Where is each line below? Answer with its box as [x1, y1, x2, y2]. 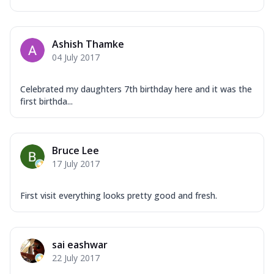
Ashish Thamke [52, 37, 124, 51]
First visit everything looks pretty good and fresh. [20, 189, 217, 201]
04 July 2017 [52, 51, 100, 63]
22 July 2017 [52, 251, 100, 264]
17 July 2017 [52, 157, 100, 169]
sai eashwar [52, 237, 108, 251]
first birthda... [20, 95, 73, 107]
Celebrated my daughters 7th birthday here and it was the [20, 83, 252, 95]
